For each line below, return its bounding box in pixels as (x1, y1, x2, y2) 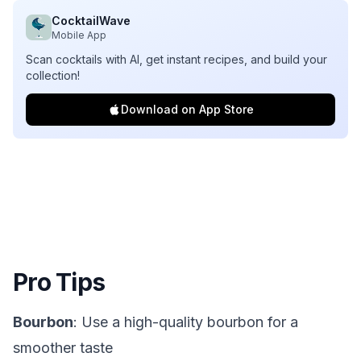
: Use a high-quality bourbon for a (73, 313, 298, 330)
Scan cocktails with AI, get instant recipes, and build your (26, 52, 327, 66)
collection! (26, 68, 80, 82)
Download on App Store (120, 102, 254, 116)
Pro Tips (13, 268, 105, 297)
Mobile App (52, 29, 106, 41)
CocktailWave (52, 14, 131, 27)
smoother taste (13, 339, 113, 356)
